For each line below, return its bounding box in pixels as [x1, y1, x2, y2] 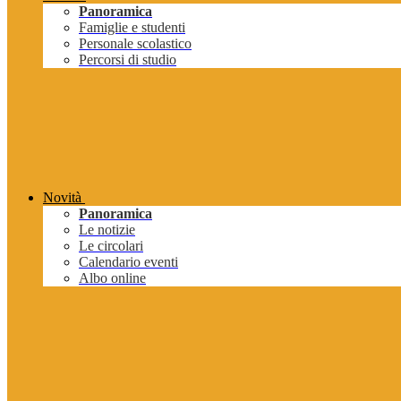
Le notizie [79, 222, 135, 238]
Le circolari [79, 238, 143, 254]
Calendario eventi [79, 254, 178, 270]
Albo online [79, 270, 146, 286]
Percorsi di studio [79, 52, 176, 68]
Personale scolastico [79, 36, 192, 52]
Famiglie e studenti [79, 20, 185, 36]
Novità [43, 190, 81, 206]
